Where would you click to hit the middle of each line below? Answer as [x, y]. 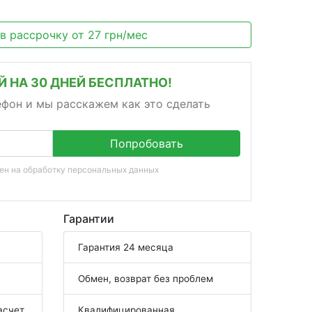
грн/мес [126, 35]
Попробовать [147, 143]
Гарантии [89, 219]
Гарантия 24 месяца [126, 247]
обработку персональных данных [91, 170]
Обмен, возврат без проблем [146, 279]
